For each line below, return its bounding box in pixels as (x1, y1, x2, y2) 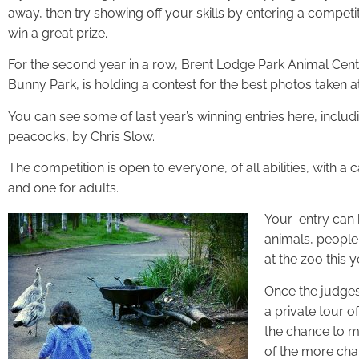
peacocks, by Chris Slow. (8, 128, 155, 144)
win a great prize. (8, 25, 107, 41)
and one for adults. (8, 180, 119, 196)
